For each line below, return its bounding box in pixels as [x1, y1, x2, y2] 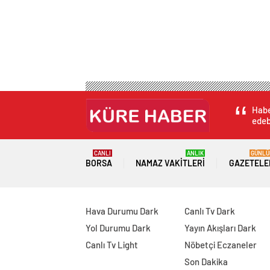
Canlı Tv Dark [184, 206, 235, 217]
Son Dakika [184, 256, 228, 268]
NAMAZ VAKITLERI [136, 158, 206, 169]
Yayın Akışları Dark [184, 222, 256, 234]
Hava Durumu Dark [86, 206, 159, 217]
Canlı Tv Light [86, 239, 138, 251]
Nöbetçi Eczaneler [184, 239, 257, 251]
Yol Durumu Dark [86, 222, 151, 234]
